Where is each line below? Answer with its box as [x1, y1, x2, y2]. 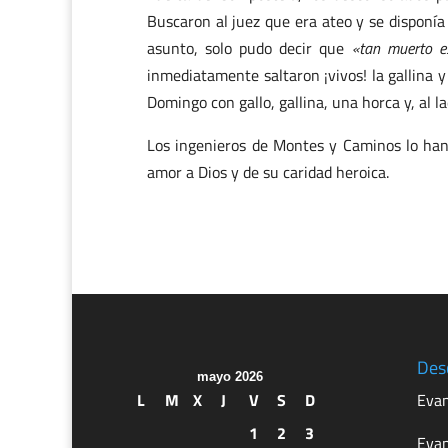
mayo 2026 [197, 368, 263, 384]
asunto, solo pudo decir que [147, 36, 352, 60]
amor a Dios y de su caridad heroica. [147, 160, 389, 184]
